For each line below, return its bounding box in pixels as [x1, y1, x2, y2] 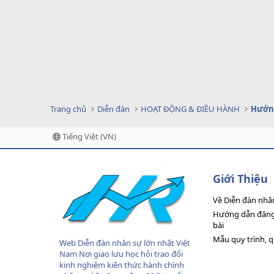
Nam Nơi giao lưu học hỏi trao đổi [59, 248, 183, 260]
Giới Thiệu [213, 171, 268, 186]
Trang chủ [50, 103, 86, 114]
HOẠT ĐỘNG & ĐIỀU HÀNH [141, 103, 240, 114]
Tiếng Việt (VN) [61, 131, 116, 142]
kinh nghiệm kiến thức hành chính [59, 259, 184, 271]
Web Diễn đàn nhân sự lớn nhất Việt [59, 237, 190, 249]
